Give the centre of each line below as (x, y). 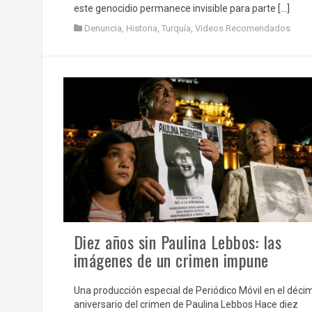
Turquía (176, 28)
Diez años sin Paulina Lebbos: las (177, 242)
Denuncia (103, 28)
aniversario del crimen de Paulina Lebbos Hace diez (186, 305)
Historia (141, 28)
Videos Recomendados (242, 28)
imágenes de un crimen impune (171, 260)
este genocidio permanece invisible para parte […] (181, 8)
